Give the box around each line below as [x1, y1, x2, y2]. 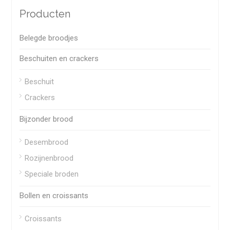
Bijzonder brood [20, 114, 73, 124]
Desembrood [25, 138, 69, 147]
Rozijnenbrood [25, 154, 74, 163]
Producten [20, 8, 71, 21]
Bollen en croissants [20, 191, 89, 201]
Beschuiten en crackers [20, 54, 99, 64]
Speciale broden [25, 169, 79, 179]
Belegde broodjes [20, 33, 79, 43]
